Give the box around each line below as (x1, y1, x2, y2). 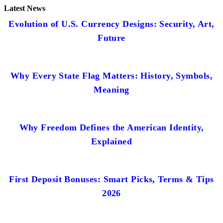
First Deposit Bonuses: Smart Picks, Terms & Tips (9, 174, 214, 184)
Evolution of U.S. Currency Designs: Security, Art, (8, 18, 215, 29)
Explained (91, 136, 132, 146)
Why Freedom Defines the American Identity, (19, 122, 204, 132)
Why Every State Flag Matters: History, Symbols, (10, 70, 213, 81)
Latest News (4, 3, 45, 12)
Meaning (94, 84, 129, 95)
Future (98, 32, 125, 43)
